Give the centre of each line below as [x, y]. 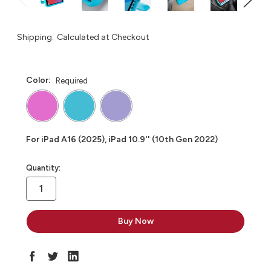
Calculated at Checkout [103, 38]
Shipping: [35, 38]
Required [71, 81]
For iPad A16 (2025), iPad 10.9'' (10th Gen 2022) [122, 140]
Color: [39, 80]
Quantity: [43, 168]
